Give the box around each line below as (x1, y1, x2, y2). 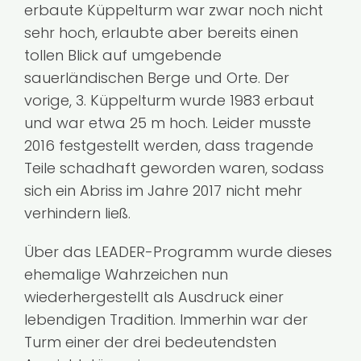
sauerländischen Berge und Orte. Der (23, 67, 289, 88)
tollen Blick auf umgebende (23, 44, 222, 65)
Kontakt (215, 19, 270, 44)
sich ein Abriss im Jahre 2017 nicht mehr (23, 180, 302, 201)
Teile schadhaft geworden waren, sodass (23, 157, 324, 178)
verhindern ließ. (23, 202, 131, 223)
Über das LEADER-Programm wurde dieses (23, 241, 332, 262)
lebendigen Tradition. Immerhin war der (23, 309, 308, 330)
